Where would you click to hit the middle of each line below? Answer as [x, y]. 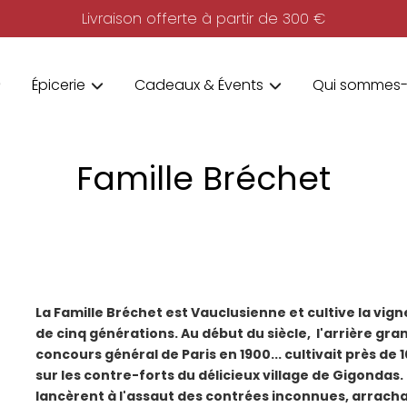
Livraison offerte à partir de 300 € [203, 19]
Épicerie [58, 85]
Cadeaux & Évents [199, 85]
